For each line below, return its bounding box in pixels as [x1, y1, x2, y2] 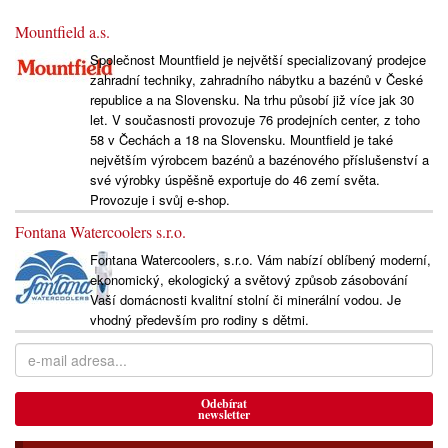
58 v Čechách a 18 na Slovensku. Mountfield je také [89, 129, 393, 149]
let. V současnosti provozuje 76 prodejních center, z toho [89, 109, 420, 129]
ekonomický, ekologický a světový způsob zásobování [89, 269, 408, 289]
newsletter [198, 405, 250, 423]
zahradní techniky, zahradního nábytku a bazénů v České [89, 69, 423, 89]
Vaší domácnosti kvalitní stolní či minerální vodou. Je [89, 289, 401, 309]
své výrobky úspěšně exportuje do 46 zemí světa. [89, 169, 380, 189]
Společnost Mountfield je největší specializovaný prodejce [89, 49, 426, 69]
